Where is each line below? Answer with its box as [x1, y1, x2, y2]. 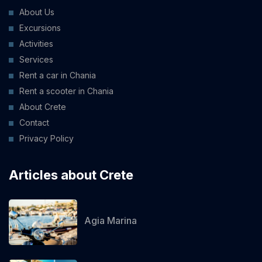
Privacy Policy [19, 133, 74, 143]
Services [19, 54, 53, 64]
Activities [19, 38, 53, 49]
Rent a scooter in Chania [19, 85, 113, 96]
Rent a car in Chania [19, 70, 96, 80]
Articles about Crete [9, 167, 133, 182]
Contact [19, 117, 49, 127]
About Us [19, 6, 54, 17]
